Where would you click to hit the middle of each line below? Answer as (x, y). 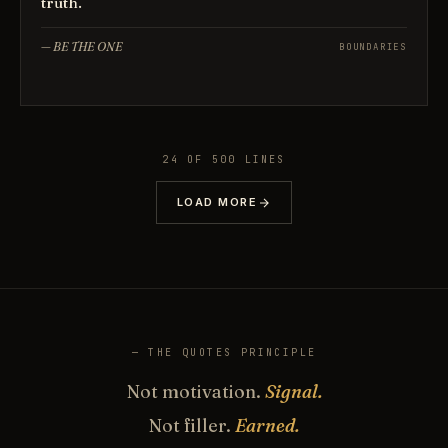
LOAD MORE (217, 202)
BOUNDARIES (373, 46)
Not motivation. (195, 391)
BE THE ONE (88, 46)
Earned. (267, 425)
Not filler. (192, 425)
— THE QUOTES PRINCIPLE (224, 352)
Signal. (293, 391)
